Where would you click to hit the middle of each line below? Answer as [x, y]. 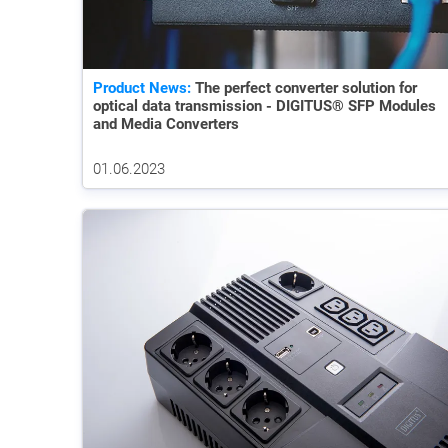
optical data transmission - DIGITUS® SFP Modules [264, 106]
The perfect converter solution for [304, 88]
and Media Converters [166, 124]
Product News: [142, 88]
